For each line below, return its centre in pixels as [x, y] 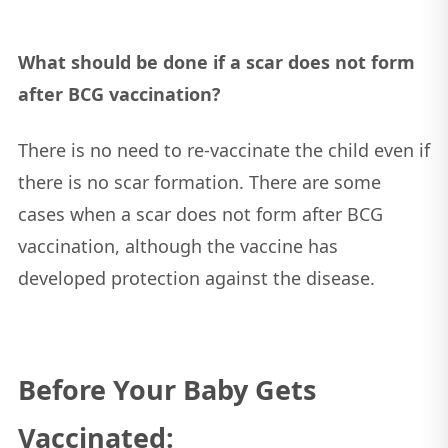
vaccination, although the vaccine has [177, 246]
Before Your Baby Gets [166, 390]
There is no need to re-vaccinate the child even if [223, 150]
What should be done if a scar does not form [216, 62]
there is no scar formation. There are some [199, 182]
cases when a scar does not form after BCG [200, 214]
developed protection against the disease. [196, 278]
